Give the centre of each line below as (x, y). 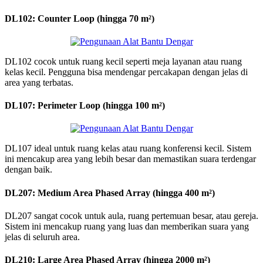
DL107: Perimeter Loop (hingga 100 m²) (85, 106)
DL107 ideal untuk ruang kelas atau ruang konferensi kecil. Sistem (128, 149)
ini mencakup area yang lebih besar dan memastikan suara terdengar (130, 159)
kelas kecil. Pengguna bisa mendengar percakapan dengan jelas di (126, 72)
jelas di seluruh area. (42, 237)
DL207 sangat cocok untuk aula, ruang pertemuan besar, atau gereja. (131, 215)
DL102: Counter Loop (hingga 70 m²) (80, 18)
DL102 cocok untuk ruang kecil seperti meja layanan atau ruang (123, 61)
